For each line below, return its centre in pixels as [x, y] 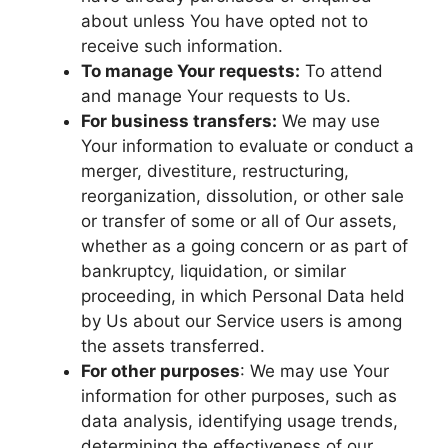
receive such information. [182, 46]
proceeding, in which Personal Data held [243, 296]
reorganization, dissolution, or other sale [242, 196]
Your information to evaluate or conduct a [247, 146]
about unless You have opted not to [224, 21]
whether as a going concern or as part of [244, 246]
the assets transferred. [173, 346]
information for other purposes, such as [239, 396]
